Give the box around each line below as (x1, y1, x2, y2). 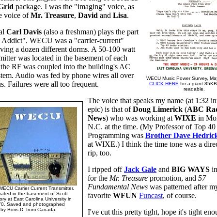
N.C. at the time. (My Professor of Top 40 (88, 123, 216, 131)
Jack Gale (124, 165, 156, 173)
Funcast (139, 191, 163, 200)
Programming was (88, 131, 145, 139)
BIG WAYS (171, 165, 210, 173)
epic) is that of (88, 105, 133, 113)
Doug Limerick (133, 105, 183, 113)
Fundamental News (88, 183, 148, 191)
